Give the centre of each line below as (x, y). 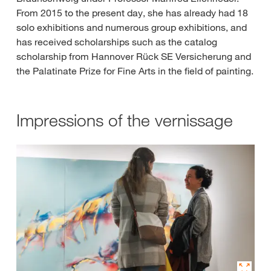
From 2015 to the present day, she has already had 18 (132, 13)
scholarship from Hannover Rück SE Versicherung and (134, 57)
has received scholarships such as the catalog (117, 42)
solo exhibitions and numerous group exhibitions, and (132, 28)
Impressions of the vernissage (125, 120)
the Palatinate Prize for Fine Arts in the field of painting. (135, 71)
